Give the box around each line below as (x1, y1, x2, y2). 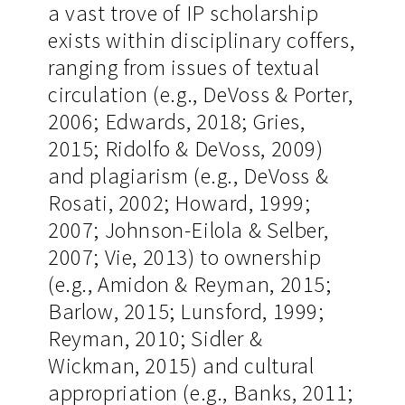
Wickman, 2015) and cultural (47, 352, 315, 381)
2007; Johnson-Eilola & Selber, (47, 216, 329, 245)
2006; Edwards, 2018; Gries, (47, 108, 306, 137)
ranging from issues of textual (47, 53, 320, 82)
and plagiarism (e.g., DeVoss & (47, 162, 329, 191)
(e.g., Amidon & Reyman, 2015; (47, 270, 332, 299)
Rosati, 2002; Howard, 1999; (47, 189, 311, 218)
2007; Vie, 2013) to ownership (47, 243, 322, 272)
